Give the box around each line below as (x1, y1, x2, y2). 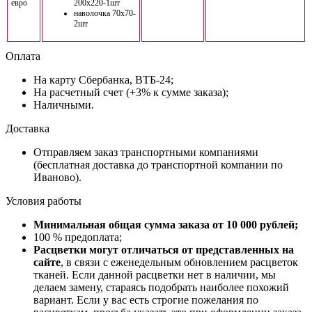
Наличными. (33, 99, 94, 111)
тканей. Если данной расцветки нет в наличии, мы (33, 269, 276, 281)
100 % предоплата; (33, 231, 122, 243)
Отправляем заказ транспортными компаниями (33, 146, 258, 158)
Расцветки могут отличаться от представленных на (33, 244, 294, 256)
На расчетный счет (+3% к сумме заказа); (33, 86, 228, 98)
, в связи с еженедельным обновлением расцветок (61, 256, 298, 268)
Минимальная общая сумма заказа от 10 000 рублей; (33, 219, 298, 231)
